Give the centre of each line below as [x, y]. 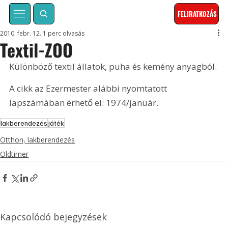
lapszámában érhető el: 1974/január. [84, 103]
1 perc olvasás [64, 34]
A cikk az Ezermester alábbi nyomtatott [89, 89]
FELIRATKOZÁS [197, 14]
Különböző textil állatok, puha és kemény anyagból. [114, 67]
